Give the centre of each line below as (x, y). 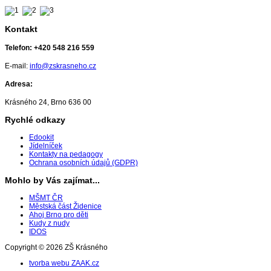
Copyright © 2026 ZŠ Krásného (56, 247)
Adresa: (19, 84)
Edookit (41, 137)
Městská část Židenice (65, 206)
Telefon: (19, 47)
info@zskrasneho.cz (63, 66)
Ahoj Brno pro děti (59, 214)
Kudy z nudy (49, 223)
